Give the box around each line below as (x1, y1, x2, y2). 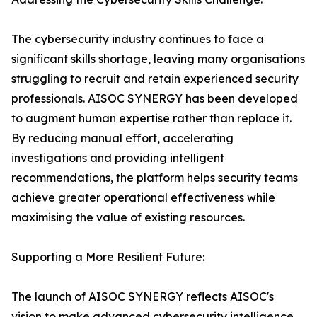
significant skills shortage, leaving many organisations (11, 52, 305, 66)
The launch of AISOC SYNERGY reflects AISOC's (11, 289, 274, 304)
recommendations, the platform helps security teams (11, 171, 298, 185)
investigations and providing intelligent (11, 151, 224, 165)
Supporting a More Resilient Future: (11, 250, 204, 264)
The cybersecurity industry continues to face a (11, 32, 264, 46)
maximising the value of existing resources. (11, 210, 245, 224)
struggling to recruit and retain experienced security (11, 71, 299, 86)
